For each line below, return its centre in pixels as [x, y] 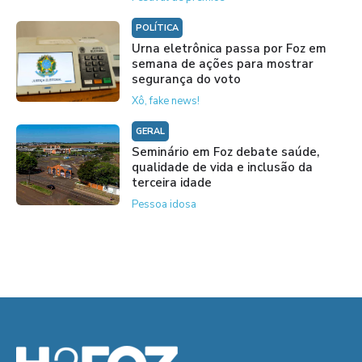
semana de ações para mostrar [222, 63]
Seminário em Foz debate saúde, [225, 152]
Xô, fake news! [165, 101]
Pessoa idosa [164, 204]
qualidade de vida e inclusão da [222, 167]
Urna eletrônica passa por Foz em [229, 48]
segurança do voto [186, 79]
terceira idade [171, 182]
